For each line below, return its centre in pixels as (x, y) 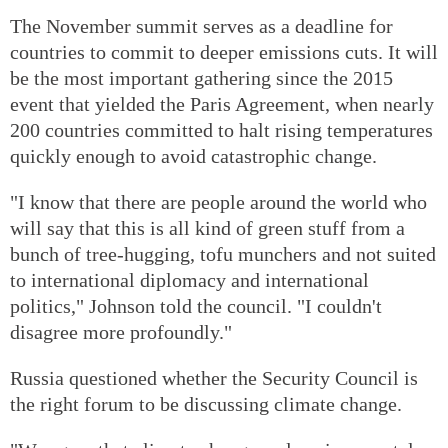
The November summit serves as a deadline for (201, 25)
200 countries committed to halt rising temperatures (221, 129)
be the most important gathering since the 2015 (201, 77)
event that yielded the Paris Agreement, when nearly (222, 103)
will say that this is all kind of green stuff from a (207, 227)
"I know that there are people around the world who (218, 201)
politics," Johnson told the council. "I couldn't (196, 305)
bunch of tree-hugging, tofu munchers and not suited (223, 253)
